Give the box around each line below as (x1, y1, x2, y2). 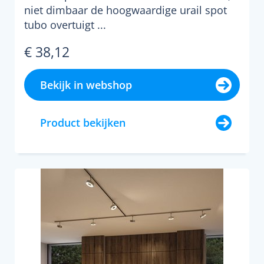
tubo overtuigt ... (24, 18, 106, 32)
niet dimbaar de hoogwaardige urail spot (24, 3, 227, 17)
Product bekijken (40, 115, 126, 130)
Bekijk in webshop (40, 78, 132, 92)
